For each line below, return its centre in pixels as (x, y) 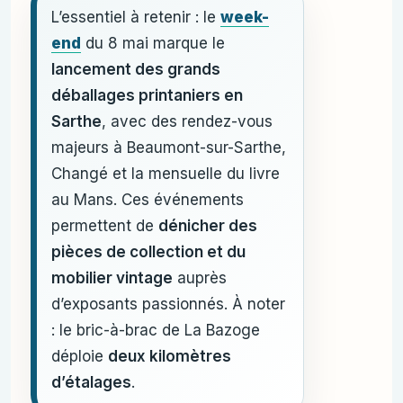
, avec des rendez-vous (187, 121)
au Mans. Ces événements (148, 200)
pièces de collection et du (148, 252)
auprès (200, 278)
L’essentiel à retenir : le (136, 17)
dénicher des (208, 226)
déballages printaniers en (147, 95)
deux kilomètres (170, 356)
